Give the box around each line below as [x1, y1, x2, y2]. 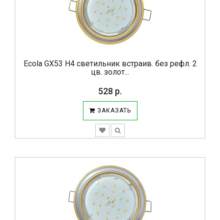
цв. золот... [91, 67, 129, 77]
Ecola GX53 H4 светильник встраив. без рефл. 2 [23, 59, 197, 68]
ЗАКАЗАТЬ [95, 107, 131, 114]
